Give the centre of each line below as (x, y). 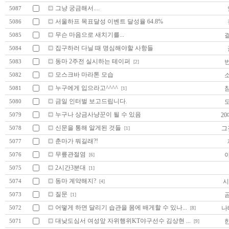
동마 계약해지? (76, 181)
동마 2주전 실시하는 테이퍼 (93, 61)
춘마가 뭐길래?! (77, 141)
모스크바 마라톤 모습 (84, 74)
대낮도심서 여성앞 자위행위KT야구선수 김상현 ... (123, 221)
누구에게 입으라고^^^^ (87, 88)
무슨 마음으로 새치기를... (90, 35)
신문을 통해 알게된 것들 (88, 128)
